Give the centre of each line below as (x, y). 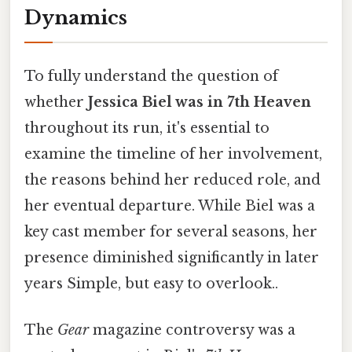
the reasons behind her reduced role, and (172, 180)
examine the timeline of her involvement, (173, 154)
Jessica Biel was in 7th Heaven (200, 102)
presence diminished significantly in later (172, 257)
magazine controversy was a (192, 330)
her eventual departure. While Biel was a (170, 205)
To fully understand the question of (151, 76)
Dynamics (76, 17)
